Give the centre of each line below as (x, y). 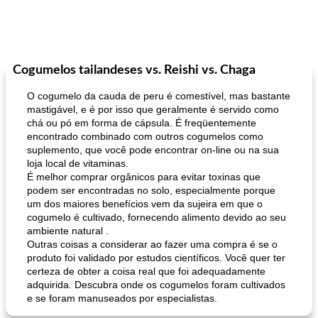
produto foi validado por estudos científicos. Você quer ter (156, 258)
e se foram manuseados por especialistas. (122, 298)
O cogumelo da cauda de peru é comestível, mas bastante (159, 96)
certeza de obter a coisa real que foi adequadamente (146, 271)
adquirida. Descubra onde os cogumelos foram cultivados (156, 285)
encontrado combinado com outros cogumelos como (145, 136)
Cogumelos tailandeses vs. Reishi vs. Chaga (134, 70)
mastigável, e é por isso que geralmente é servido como (153, 109)
